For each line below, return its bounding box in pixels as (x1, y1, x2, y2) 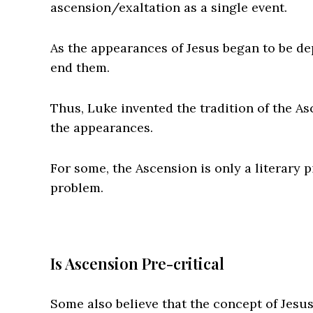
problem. (50, 179, 103, 196)
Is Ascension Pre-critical (50, 252, 224, 274)
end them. (50, 59, 110, 75)
